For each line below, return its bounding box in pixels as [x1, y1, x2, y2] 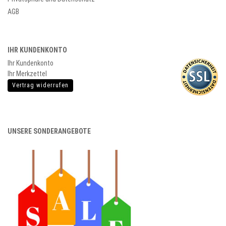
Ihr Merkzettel [8, 70, 47, 78]
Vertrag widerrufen [12, 82, 69, 89]
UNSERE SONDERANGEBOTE [8, 127, 91, 135]
